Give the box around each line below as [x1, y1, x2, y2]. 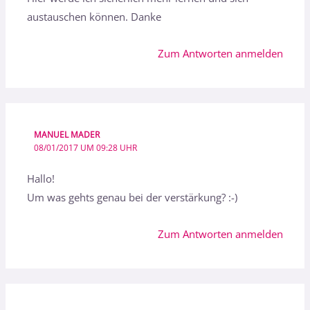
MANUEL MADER [33, 129, 100, 140]
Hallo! [27, 172, 55, 186]
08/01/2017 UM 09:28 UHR [33, 142, 137, 154]
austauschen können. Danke [27, 10, 162, 24]
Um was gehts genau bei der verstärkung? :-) [27, 190, 238, 205]
